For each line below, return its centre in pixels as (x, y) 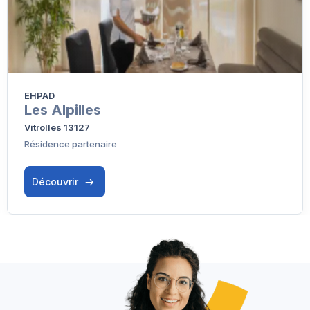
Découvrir (56, 181)
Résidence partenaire (71, 144)
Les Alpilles (63, 110)
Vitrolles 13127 (57, 127)
